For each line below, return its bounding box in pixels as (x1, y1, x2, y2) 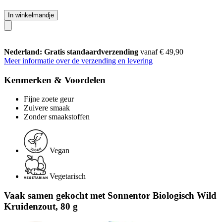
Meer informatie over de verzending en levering (4, 56, 153, 65)
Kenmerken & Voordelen (4, 74, 106, 85)
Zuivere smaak (24, 104, 70, 112)
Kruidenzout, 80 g (4, 201, 78, 212)
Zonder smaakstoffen (24, 112, 90, 121)
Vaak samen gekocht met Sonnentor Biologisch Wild (4, 190, 217, 201)
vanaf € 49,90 (140, 47, 183, 56)
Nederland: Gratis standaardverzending (4, 47, 140, 56)
